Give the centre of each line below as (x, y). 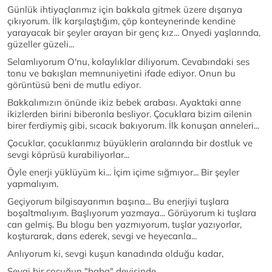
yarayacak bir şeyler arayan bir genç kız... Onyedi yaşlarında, (134, 32)
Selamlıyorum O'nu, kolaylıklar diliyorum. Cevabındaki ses (128, 62)
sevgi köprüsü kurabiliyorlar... (68, 155)
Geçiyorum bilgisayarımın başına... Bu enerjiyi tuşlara (118, 201)
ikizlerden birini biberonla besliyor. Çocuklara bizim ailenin (130, 114)
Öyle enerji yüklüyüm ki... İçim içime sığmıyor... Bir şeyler (123, 172)
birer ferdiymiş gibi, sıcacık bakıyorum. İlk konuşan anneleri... (133, 125)
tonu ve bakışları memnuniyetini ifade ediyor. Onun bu (121, 73)
